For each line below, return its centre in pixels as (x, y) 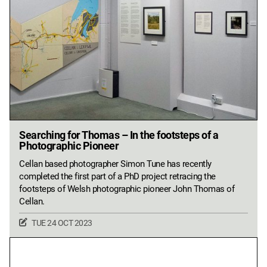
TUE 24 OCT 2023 (62, 223)
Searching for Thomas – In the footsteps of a (119, 135)
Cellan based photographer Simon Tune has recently (115, 164)
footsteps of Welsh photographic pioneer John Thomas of (127, 189)
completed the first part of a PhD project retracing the (117, 176)
